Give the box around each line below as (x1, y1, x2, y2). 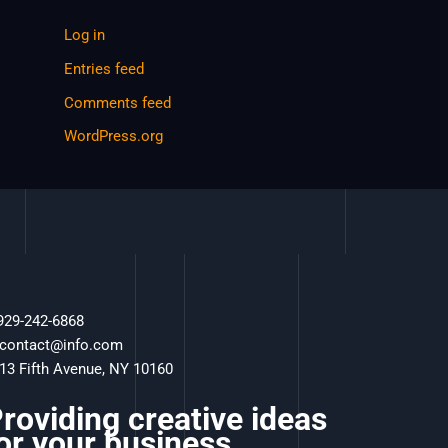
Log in (64, 26, 105, 44)
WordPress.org (64, 127, 163, 146)
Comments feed (64, 93, 171, 112)
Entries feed (64, 59, 144, 78)
